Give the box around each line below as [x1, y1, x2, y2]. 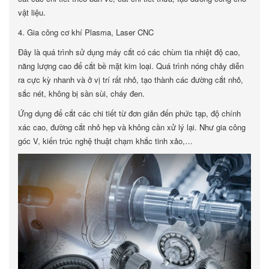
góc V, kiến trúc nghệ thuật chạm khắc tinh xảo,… [18, 135, 193, 147]
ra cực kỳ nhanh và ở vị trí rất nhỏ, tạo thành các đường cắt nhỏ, [18, 74, 243, 85]
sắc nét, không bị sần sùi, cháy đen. [18, 88, 145, 99]
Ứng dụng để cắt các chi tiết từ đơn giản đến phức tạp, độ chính [18, 107, 241, 119]
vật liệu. [18, 7, 46, 18]
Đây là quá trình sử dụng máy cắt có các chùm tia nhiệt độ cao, [18, 46, 240, 58]
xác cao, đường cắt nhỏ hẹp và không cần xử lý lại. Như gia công [18, 121, 246, 133]
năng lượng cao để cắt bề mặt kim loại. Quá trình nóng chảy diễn [18, 60, 244, 71]
